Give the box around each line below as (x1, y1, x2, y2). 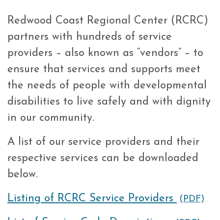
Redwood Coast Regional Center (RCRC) (7, 15, 208, 27)
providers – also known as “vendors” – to (7, 47, 203, 59)
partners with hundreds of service (7, 31, 172, 43)
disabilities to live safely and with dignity (7, 96, 211, 108)
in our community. (7, 112, 94, 124)
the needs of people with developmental (7, 80, 207, 91)
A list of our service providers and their (7, 136, 199, 148)
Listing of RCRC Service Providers (7, 192, 173, 204)
